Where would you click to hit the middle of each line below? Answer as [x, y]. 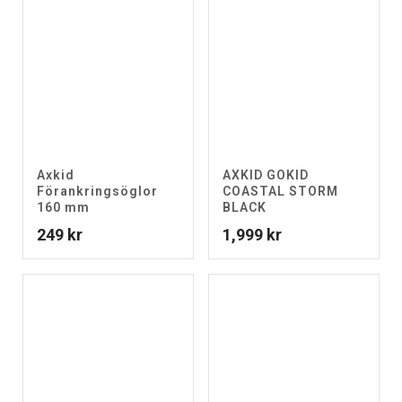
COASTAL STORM [280, 191]
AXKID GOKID [266, 175]
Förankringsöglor [97, 191]
